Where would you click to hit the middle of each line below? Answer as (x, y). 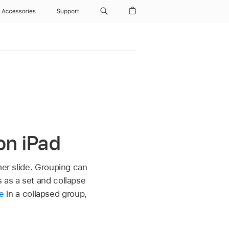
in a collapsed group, (45, 193)
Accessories (19, 11)
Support (68, 11)
